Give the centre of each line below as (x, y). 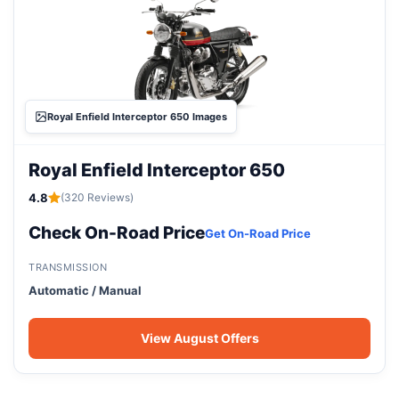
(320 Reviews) (97, 197)
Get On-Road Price (258, 233)
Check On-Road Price (117, 232)
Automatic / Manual (85, 290)
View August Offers (199, 338)
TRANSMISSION (68, 267)
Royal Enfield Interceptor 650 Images (137, 116)
